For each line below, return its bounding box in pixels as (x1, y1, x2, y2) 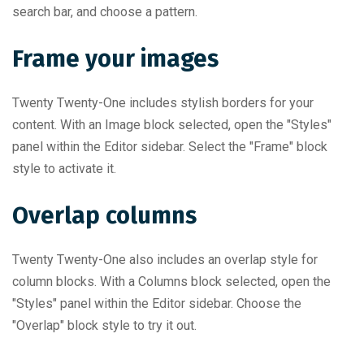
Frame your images (12, 45, 219, 73)
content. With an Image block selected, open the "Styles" (12, 117, 331, 132)
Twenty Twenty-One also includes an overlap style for (12, 252, 318, 267)
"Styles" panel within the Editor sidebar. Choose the (12, 296, 301, 311)
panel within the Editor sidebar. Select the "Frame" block (12, 139, 327, 154)
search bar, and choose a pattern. (12, 4, 197, 19)
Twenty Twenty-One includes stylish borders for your (12, 95, 314, 110)
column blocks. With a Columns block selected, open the (12, 274, 331, 289)
